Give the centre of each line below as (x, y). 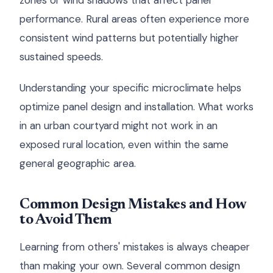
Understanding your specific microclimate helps (130, 88)
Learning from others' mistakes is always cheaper (135, 247)
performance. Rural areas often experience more (134, 19)
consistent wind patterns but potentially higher (129, 38)
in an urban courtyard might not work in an (119, 126)
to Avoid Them (66, 220)
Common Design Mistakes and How (133, 205)
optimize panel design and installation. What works (136, 107)
